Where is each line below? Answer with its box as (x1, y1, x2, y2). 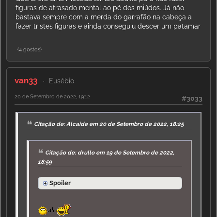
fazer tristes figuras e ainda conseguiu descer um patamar (15, 22, 201, 30)
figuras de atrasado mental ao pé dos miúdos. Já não (15, 3, 184, 12)
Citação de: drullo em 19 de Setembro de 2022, (45, 149, 175, 156)
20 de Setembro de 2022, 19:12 (15, 93, 90, 100)
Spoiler (49, 179, 71, 186)
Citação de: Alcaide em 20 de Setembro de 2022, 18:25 (34, 121, 184, 128)
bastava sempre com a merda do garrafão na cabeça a (15, 13, 192, 21)
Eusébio (48, 77, 74, 85)
